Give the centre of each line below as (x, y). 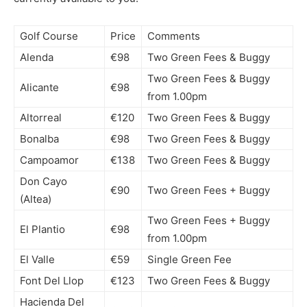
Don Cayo (44, 181)
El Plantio (42, 229)
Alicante (39, 87)
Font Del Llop (52, 280)
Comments (174, 36)
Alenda (37, 57)
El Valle (37, 259)
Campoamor (49, 160)
